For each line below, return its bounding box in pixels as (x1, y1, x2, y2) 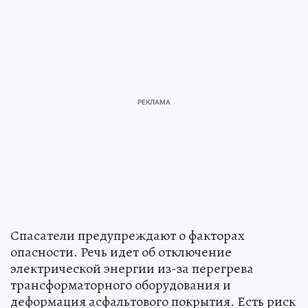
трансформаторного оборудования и (10, 275, 231, 294)
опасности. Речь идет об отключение (10, 242, 232, 261)
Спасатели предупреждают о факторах (10, 225, 245, 245)
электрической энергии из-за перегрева (10, 258, 254, 278)
